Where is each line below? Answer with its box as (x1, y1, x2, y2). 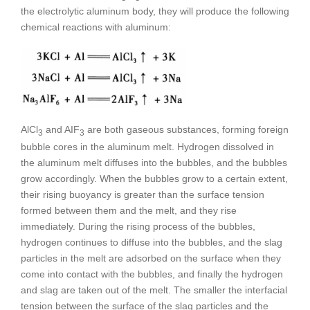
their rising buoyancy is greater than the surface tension (21, 188, 264, 200)
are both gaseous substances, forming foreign (84, 124, 289, 135)
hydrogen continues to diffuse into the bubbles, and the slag (21, 236, 282, 248)
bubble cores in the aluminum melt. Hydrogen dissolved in (21, 140, 274, 152)
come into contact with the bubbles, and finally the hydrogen (21, 268, 283, 280)
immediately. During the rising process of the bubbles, (21, 220, 255, 232)
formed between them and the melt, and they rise (21, 204, 237, 216)
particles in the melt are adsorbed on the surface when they (21, 252, 281, 264)
